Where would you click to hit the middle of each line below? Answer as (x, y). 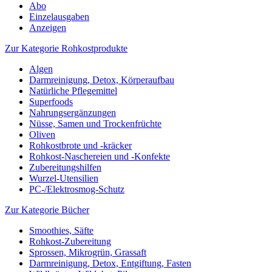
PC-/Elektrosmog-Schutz (77, 189)
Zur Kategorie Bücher (47, 210)
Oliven (42, 134)
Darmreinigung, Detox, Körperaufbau (102, 80)
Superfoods (51, 102)
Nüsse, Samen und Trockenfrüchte (95, 124)
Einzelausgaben (59, 17)
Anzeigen (48, 28)
